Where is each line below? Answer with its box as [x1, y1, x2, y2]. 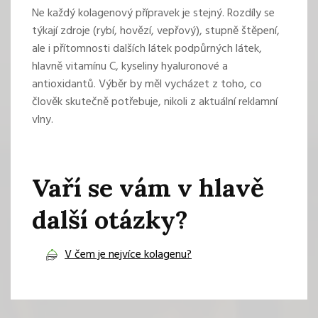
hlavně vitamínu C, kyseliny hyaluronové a [32, 57, 228, 77]
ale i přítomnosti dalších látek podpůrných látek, [32, 40, 262, 59]
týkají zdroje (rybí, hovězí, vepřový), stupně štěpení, [32, 22, 280, 41]
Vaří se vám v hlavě [32, 172, 264, 204]
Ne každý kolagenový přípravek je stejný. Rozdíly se [32, 4, 275, 23]
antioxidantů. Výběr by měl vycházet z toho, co [32, 75, 262, 94]
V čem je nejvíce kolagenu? [65, 246, 192, 265]
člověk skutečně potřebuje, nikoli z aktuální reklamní [32, 93, 278, 112]
